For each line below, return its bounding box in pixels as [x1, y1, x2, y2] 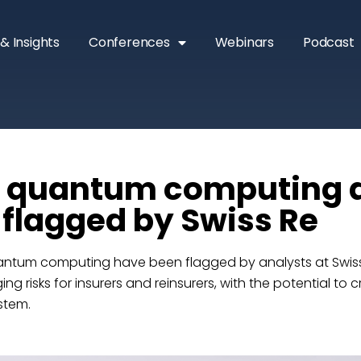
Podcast [302, 33, 355, 52]
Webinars [214, 33, 274, 52]
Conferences [88, 33, 170, 52]
